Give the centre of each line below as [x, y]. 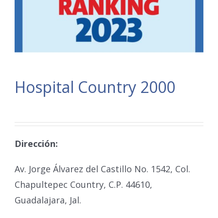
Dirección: [36, 143]
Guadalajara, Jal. [48, 200]
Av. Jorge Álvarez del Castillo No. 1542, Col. [102, 169]
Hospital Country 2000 [95, 87]
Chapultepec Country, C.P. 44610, [83, 184]
